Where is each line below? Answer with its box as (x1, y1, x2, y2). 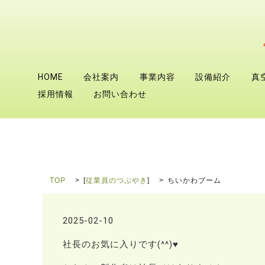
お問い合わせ (93, 89, 147, 99)
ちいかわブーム (167, 176, 221, 185)
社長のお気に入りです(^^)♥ (62, 239, 179, 250)
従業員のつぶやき (86, 176, 147, 185)
